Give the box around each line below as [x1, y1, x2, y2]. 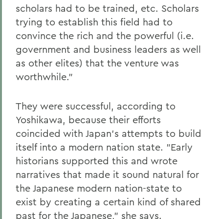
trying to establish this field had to [16, 15, 173, 28]
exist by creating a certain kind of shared [16, 195, 201, 208]
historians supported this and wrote [16, 154, 177, 167]
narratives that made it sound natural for [16, 168, 199, 180]
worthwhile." [16, 70, 73, 83]
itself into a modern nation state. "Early [16, 140, 193, 153]
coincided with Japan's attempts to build [16, 127, 201, 139]
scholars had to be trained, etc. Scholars [16, 1, 199, 14]
